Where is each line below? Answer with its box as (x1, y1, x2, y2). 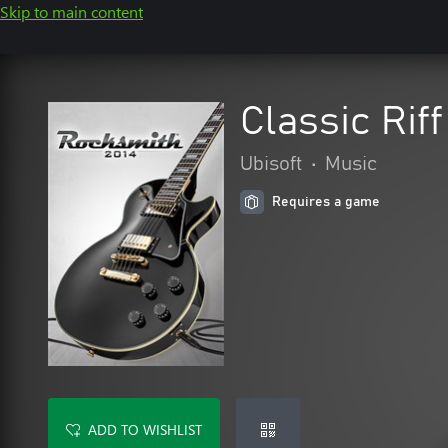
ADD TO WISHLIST (88, 420, 202, 439)
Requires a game (272, 195, 380, 209)
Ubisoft (240, 154, 303, 174)
